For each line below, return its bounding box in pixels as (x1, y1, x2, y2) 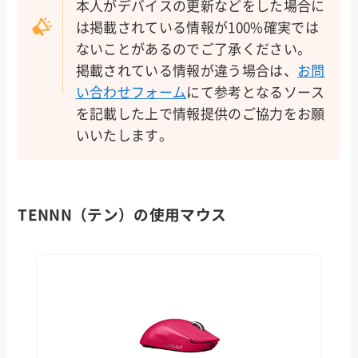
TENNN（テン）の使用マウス (18, 207, 227, 222)
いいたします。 (75, 128, 173, 142)
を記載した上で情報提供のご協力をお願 (75, 106, 325, 121)
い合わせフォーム (75, 85, 187, 99)
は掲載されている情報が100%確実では (75, 20, 319, 34)
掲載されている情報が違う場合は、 (75, 63, 297, 78)
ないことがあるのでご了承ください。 (75, 42, 312, 56)
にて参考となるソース (186, 85, 325, 99)
